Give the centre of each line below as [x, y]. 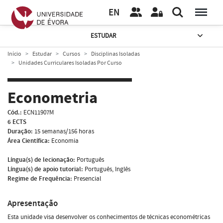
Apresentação [33, 203]
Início [14, 54]
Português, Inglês [108, 169]
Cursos [71, 54]
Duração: [20, 131]
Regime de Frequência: [40, 178]
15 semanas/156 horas [64, 131]
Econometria [53, 98]
